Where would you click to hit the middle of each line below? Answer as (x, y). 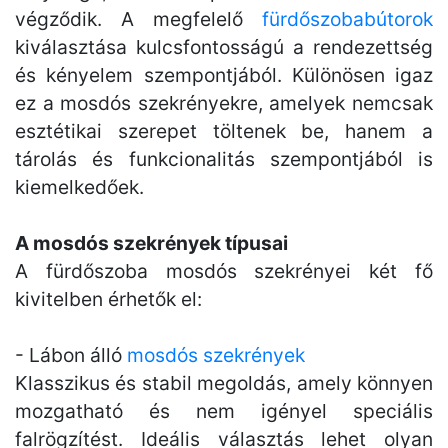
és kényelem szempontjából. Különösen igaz (224, 75)
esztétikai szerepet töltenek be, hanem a (224, 131)
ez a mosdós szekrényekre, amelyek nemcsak (224, 103)
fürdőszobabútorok (347, 19)
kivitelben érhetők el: (108, 299)
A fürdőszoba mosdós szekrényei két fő (224, 271)
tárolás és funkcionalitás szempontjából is (224, 159)
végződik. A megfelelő (138, 19)
